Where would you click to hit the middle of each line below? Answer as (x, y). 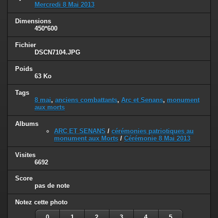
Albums (27, 124)
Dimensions (33, 21)
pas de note (52, 186)
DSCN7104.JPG (57, 52)
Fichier (26, 45)
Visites (25, 155)
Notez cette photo (41, 202)
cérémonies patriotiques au (153, 131)
